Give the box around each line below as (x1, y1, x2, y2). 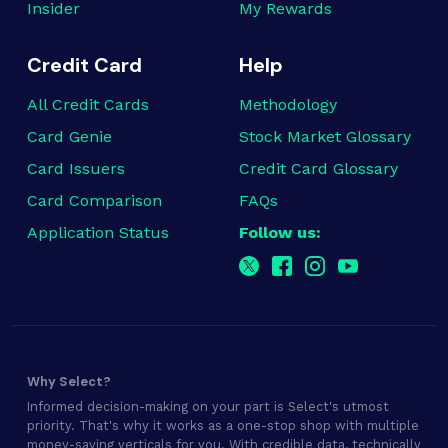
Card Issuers (27, 159, 125, 179)
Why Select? (27, 373, 111, 391)
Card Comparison (27, 191, 162, 211)
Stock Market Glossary (239, 127, 411, 147)
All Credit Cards (27, 95, 149, 115)
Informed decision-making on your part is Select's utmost (27, 399, 389, 415)
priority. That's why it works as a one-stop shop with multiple (27, 418, 419, 434)
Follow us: (239, 223, 321, 243)
